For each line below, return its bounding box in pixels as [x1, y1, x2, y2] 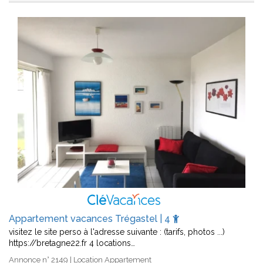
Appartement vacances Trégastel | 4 [9, 213, 173, 224]
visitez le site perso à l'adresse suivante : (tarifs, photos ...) [9, 227, 225, 237]
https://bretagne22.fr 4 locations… [9, 238, 135, 248]
